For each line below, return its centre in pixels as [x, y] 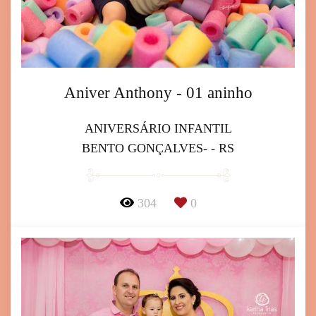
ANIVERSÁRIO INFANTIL [158, 128]
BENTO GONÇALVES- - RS [158, 148]
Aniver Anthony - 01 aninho [158, 92]
